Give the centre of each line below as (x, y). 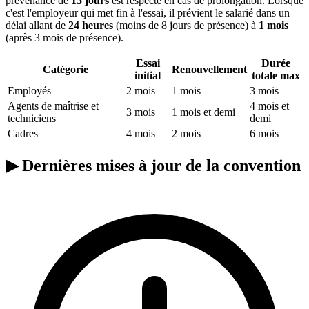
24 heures (91, 25)
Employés (29, 90)
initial (148, 75)
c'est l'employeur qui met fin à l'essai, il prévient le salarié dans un (148, 12)
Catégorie (66, 69)
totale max (276, 75)
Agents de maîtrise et (53, 106)
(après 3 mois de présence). (64, 37)
